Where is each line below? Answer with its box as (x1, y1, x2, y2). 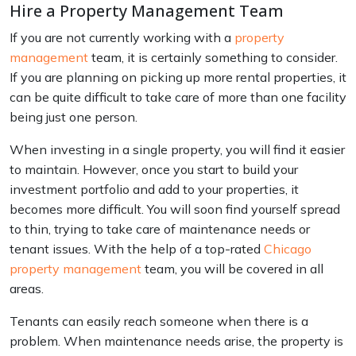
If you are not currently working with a (10, 29, 234, 45)
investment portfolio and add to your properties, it (10, 180, 299, 197)
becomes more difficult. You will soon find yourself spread (10, 200, 340, 217)
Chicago (264, 240, 311, 257)
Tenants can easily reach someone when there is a (10, 312, 308, 329)
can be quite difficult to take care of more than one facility (10, 88, 346, 105)
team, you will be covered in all (141, 260, 323, 277)
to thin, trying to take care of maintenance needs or (10, 220, 310, 237)
